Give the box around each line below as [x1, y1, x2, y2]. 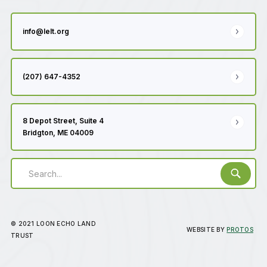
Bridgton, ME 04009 [23, 128, 94, 137]
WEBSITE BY [187, 226, 227, 233]
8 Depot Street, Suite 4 [23, 116, 104, 125]
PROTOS [226, 226, 253, 233]
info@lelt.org [23, 27, 69, 36]
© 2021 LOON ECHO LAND [11, 220, 96, 227]
